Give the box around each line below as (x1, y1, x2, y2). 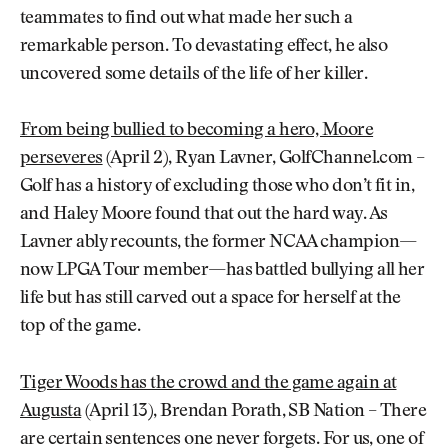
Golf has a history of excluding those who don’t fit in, (20, 178, 415, 197)
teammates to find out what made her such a (20, 9, 353, 28)
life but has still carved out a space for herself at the (20, 290, 401, 309)
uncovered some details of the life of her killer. (20, 65, 368, 84)
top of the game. (20, 318, 141, 337)
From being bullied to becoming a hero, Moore (20, 122, 374, 141)
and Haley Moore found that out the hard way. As (20, 206, 388, 225)
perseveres (20, 150, 103, 169)
